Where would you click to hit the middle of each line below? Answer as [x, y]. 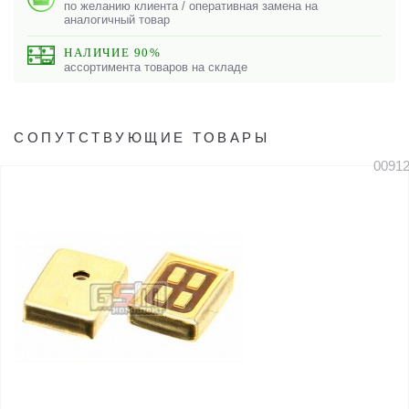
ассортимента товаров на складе [156, 68]
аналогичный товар [117, 20]
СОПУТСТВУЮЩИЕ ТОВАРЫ [142, 138]
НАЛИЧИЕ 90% [113, 53]
